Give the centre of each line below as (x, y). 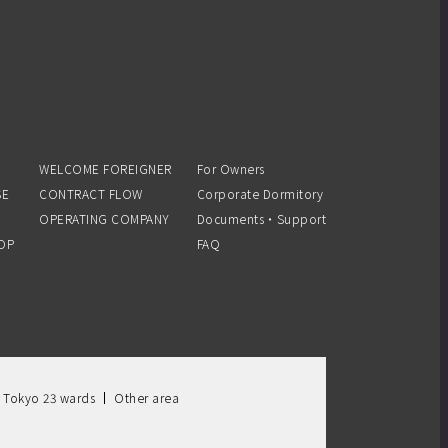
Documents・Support (261, 219)
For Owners (230, 169)
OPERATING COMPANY (104, 219)
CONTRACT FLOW (91, 194)
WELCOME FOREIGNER (105, 169)
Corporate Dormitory (259, 194)
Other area (146, 398)
